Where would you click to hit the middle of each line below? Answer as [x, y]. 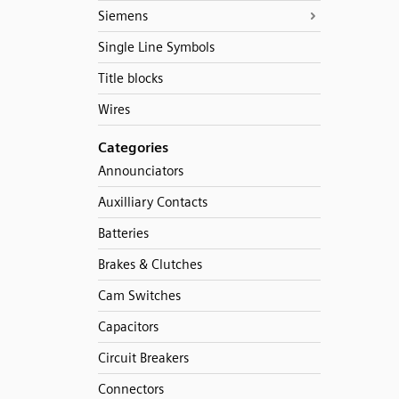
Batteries [123, 233]
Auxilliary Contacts [152, 202]
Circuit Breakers [143, 358]
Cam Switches [139, 296]
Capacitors [128, 327]
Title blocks [130, 78]
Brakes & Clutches [150, 265]
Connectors [130, 389]
